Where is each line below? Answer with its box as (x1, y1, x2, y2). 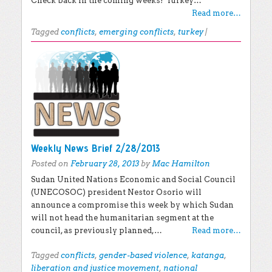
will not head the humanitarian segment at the (31, 213, 214, 222)
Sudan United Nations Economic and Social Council (31, 175, 236, 184)
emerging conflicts (99, 27, 174, 36)
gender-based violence (99, 251, 187, 260)
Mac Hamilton (152, 159, 210, 168)
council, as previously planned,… (31, 226, 162, 235)
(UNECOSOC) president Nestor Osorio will (31, 188, 202, 197)
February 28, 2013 (70, 159, 139, 168)
